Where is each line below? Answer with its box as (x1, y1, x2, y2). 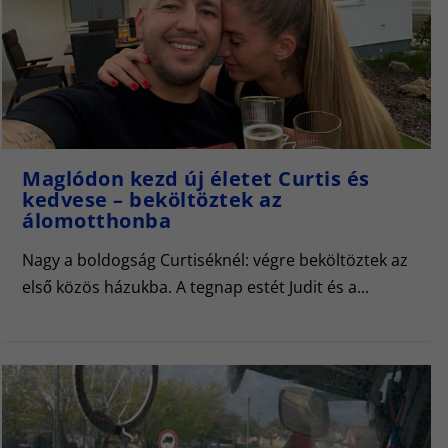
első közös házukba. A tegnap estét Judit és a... (22, 276, 369, 298)
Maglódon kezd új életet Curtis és (22, 165, 370, 192)
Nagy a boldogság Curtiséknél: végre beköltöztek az (22, 249, 408, 271)
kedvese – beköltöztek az (22, 186, 282, 213)
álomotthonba (22, 207, 171, 234)
